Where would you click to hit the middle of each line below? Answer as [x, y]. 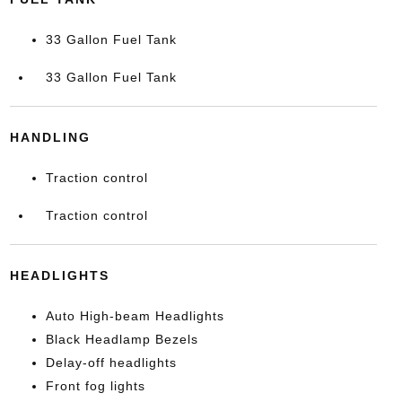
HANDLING [50, 137]
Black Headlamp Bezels [122, 339]
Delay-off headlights [111, 363]
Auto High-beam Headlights [135, 316]
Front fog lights [95, 386]
